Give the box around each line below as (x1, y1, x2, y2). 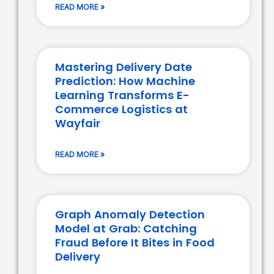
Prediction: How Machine (55, 73, 195, 89)
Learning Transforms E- (55, 87, 190, 103)
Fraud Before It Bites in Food (55, 235, 215, 251)
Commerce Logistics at (55, 102, 188, 117)
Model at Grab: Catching (55, 221, 197, 237)
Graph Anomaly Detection (55, 207, 205, 223)
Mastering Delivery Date (55, 59, 192, 75)
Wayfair (55, 116, 100, 131)
